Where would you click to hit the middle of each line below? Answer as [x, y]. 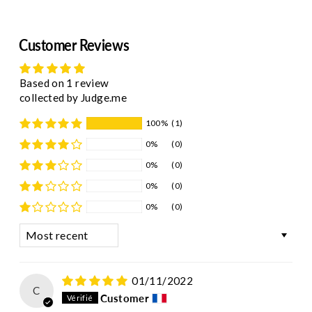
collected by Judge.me [73, 98]
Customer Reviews [74, 45]
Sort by [37, 230]
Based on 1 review [64, 83]
